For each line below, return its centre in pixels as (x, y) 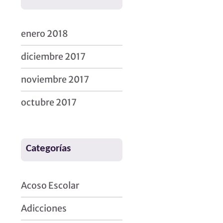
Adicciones (44, 208)
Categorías (48, 149)
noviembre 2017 (55, 79)
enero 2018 (44, 34)
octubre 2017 (49, 102)
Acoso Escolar (50, 185)
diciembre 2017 (53, 56)
